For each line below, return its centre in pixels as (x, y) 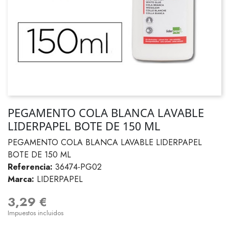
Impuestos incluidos (36, 213)
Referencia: (30, 167)
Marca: (21, 179)
